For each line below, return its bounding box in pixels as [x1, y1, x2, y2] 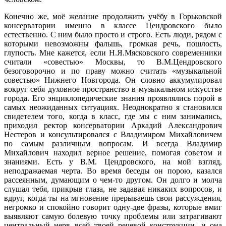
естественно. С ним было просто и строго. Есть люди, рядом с [4, 30, 222, 39]
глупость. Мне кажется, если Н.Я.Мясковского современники [4, 48, 222, 58]
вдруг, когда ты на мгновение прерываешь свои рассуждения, [4, 194, 222, 203]
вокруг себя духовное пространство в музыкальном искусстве [4, 85, 222, 94]
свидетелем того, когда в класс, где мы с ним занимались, [4, 112, 222, 121]
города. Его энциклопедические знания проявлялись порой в [4, 94, 222, 103]
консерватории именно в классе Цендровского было [4, 21, 222, 30]
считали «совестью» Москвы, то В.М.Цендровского [4, 58, 222, 67]
